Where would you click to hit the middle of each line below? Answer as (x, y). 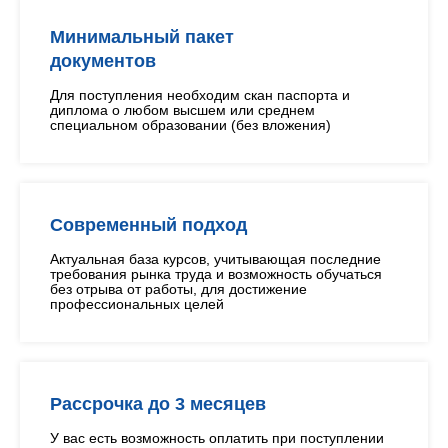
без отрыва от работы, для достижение (178, 289)
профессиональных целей (137, 304)
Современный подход (148, 225)
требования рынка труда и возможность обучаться (216, 274)
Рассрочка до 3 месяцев (158, 404)
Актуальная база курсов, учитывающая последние (215, 259)
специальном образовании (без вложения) (190, 125)
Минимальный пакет (142, 37)
